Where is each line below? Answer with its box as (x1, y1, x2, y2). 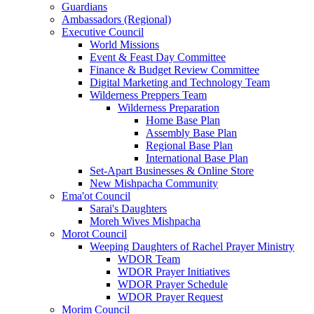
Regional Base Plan (146, 139, 233, 152)
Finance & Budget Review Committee (90, 64, 259, 76)
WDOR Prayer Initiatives (118, 266, 230, 278)
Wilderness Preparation (118, 102, 219, 114)
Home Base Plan (146, 114, 220, 127)
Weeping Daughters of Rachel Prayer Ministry (90, 240, 294, 253)
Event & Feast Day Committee (90, 51, 226, 64)
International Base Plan (146, 152, 248, 165)
